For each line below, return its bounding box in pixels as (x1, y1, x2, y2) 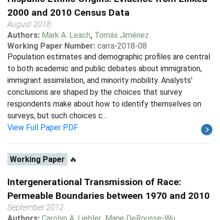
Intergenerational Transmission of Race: (7, 176, 181, 188)
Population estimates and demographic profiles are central (7, 52, 210, 61)
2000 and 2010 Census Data (7, 7, 130, 18)
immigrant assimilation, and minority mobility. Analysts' (7, 76, 192, 85)
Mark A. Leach (42, 30, 90, 40)
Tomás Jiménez (94, 30, 149, 40)
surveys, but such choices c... (7, 111, 107, 120)
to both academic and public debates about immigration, (7, 64, 202, 73)
